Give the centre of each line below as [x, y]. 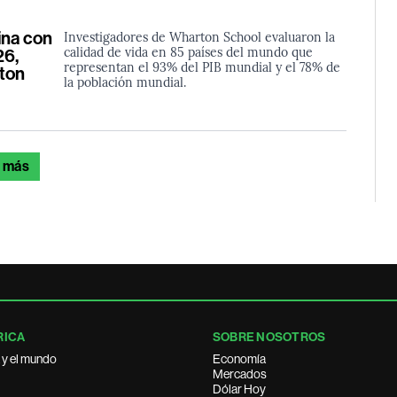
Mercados [240, 374]
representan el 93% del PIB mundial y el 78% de [202, 66]
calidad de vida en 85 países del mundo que [188, 51]
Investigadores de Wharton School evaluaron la [199, 36]
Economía [239, 359]
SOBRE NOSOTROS [269, 337]
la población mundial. [125, 81]
